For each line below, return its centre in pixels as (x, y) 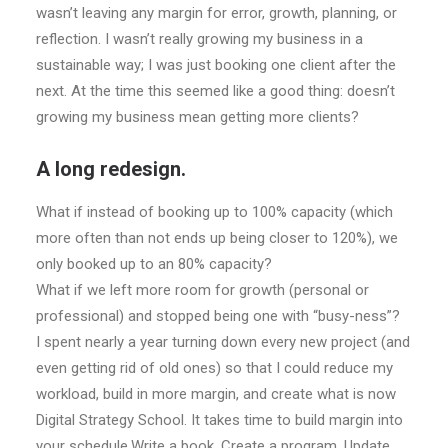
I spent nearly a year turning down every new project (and (223, 342)
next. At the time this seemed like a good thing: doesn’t (215, 91)
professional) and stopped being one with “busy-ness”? (218, 316)
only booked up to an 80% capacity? (154, 264)
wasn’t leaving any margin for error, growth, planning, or (216, 13)
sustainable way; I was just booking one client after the (216, 65)
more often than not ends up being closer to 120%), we (217, 238)
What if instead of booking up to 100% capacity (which (214, 212)
